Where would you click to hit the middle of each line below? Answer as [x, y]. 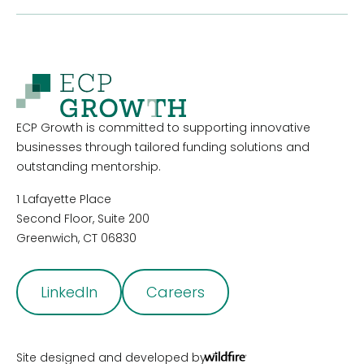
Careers [175, 292]
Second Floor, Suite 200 [86, 219]
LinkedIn [69, 292]
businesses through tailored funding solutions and [163, 147]
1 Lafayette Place [67, 199]
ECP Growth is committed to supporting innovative [163, 128]
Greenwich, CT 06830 [76, 238]
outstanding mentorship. [89, 167]
